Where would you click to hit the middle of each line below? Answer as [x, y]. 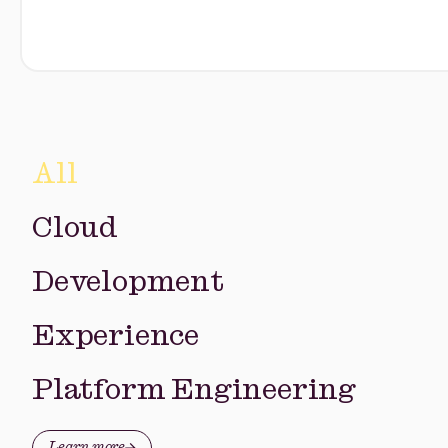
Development [128, 282]
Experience [115, 336]
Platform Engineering [194, 390]
